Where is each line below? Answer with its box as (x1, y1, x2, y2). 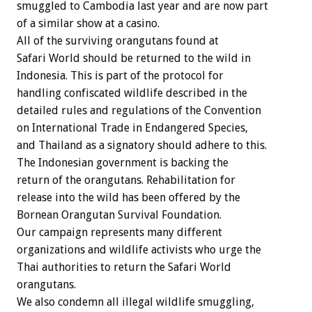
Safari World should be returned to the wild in (17, 51, 251, 65)
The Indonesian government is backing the (17, 155, 228, 169)
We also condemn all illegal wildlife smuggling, (17, 295, 254, 309)
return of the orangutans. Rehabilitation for (17, 173, 235, 187)
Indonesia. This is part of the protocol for (17, 68, 224, 82)
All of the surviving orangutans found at (17, 33, 219, 47)
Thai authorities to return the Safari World (17, 260, 231, 274)
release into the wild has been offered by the (17, 190, 240, 204)
